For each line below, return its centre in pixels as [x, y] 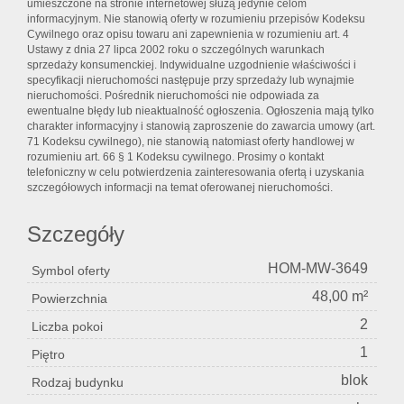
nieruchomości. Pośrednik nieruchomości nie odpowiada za [173, 96]
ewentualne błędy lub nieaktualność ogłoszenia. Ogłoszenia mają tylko [201, 111]
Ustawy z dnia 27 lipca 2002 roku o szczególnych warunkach [176, 50]
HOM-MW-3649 [318, 269]
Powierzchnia [69, 299]
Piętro [48, 355]
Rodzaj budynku [78, 383]
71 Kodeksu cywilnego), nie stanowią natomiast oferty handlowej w [191, 142]
